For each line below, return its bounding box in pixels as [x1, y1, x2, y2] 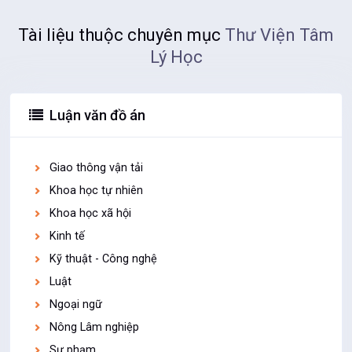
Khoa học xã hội [49, 207, 132, 220]
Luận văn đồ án [49, 107, 145, 123]
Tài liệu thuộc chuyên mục [18, 25, 225, 45]
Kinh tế [49, 229, 86, 243]
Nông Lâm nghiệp [49, 321, 140, 334]
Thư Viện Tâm [225, 25, 334, 45]
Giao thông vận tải [49, 161, 144, 174]
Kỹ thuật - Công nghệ [49, 252, 158, 266]
